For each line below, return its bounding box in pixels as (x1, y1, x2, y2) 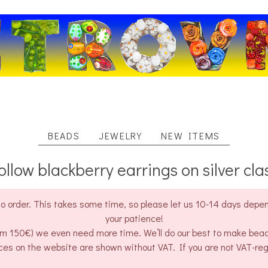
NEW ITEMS (161, 129, 220, 142)
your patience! (105, 212, 163, 225)
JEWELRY (99, 129, 142, 142)
